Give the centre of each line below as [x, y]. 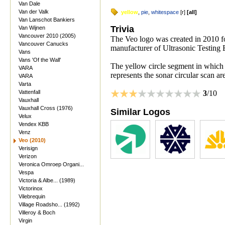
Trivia [122, 29]
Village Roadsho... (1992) [49, 204]
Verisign [28, 148]
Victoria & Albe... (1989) [47, 180]
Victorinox [31, 188]
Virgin [25, 220]
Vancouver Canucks [43, 44]
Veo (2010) [32, 140]
